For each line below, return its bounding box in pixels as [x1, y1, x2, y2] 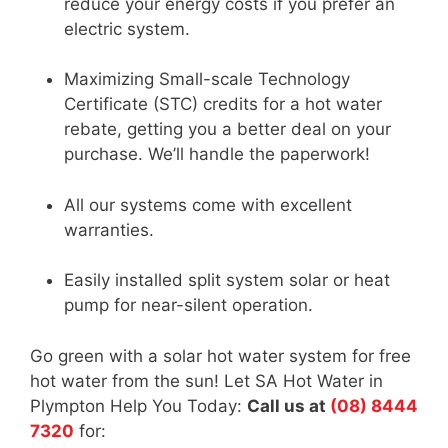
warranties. [64, 219, 154, 240]
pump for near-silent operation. [64, 295, 313, 316]
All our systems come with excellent [64, 194, 352, 215]
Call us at [247, 395, 330, 416]
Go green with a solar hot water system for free [30, 345, 411, 366]
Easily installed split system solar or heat [64, 270, 390, 291]
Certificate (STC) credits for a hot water [64, 94, 382, 115]
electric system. [64, 18, 190, 39]
